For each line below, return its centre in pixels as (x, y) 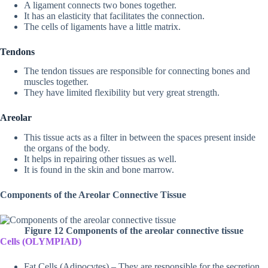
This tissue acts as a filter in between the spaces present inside (140, 138)
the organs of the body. (67, 148)
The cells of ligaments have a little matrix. (102, 26)
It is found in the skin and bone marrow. (99, 170)
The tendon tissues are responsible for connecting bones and (137, 71)
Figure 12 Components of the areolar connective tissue (134, 231)
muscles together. (56, 82)
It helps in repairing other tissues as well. (100, 159)
